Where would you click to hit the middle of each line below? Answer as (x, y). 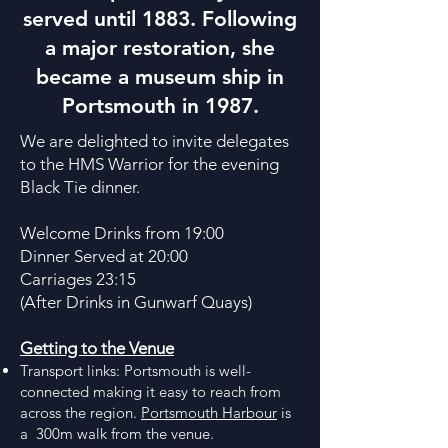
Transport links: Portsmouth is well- (135, 370)
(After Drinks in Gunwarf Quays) (136, 302)
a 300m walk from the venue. (117, 433)
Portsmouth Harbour (209, 412)
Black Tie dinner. (80, 187)
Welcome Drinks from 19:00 (122, 233)
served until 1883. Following (160, 18)
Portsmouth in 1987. (160, 105)
